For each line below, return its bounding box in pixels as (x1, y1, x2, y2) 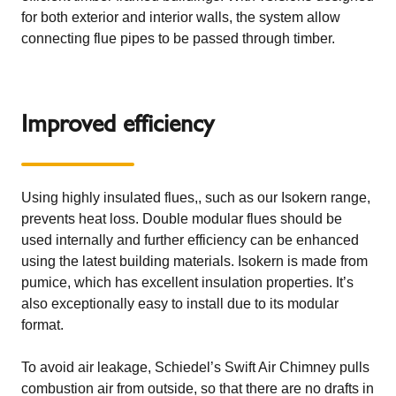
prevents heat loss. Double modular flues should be (21, 211, 342, 226)
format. (21, 317, 64, 332)
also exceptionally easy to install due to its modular (21, 296, 339, 311)
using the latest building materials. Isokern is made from (21, 254, 368, 269)
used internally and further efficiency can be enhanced (21, 232, 359, 247)
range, (327, 190, 370, 205)
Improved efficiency (21, 109, 214, 138)
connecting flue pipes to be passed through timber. (21, 31, 335, 46)
